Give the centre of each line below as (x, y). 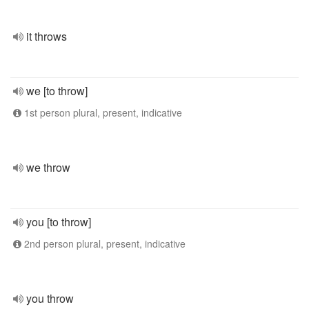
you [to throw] (59, 222)
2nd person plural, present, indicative (103, 243)
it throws (47, 36)
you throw (50, 298)
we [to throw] (57, 91)
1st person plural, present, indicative (102, 112)
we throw (48, 167)
